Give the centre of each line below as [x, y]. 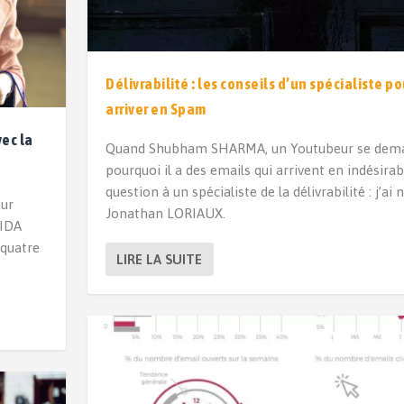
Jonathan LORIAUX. [166, 214]
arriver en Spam [156, 110]
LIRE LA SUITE [160, 260]
